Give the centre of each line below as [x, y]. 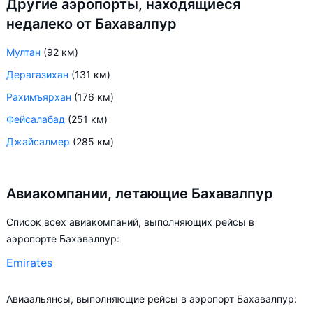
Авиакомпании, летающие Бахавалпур [140, 194]
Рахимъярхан [39, 97]
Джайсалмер [38, 141]
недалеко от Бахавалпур [92, 24]
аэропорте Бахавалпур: [63, 239]
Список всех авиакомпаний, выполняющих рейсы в [130, 222]
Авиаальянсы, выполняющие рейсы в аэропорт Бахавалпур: [152, 299]
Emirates [29, 263]
